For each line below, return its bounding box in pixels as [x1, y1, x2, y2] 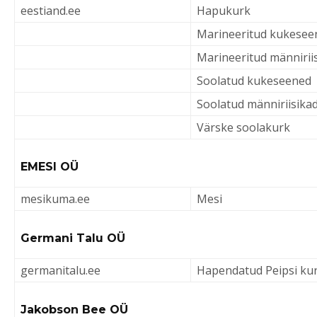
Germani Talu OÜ [21, 231, 125, 245]
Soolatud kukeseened [197, 73, 311, 88]
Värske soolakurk [197, 120, 290, 135]
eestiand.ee [21, 3, 81, 18]
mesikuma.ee [21, 191, 90, 207]
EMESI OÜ [21, 160, 79, 173]
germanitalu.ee [21, 263, 100, 278]
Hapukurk [197, 3, 250, 18]
